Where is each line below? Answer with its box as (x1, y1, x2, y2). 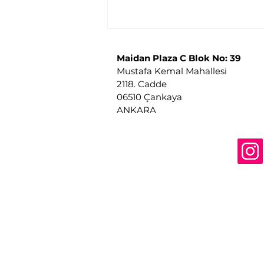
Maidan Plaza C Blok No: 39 (117, 52, 241, 64)
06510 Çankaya (117, 91, 182, 103)
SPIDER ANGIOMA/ (122, 138, 218, 153)
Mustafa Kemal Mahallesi (117, 65, 227, 77)
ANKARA (117, 104, 156, 115)
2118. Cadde (117, 78, 169, 90)
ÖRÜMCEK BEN (122, 152, 198, 167)
